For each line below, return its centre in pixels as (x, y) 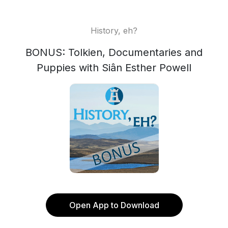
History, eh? (114, 31)
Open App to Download (114, 205)
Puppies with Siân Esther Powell (114, 68)
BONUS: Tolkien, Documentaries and (114, 52)
